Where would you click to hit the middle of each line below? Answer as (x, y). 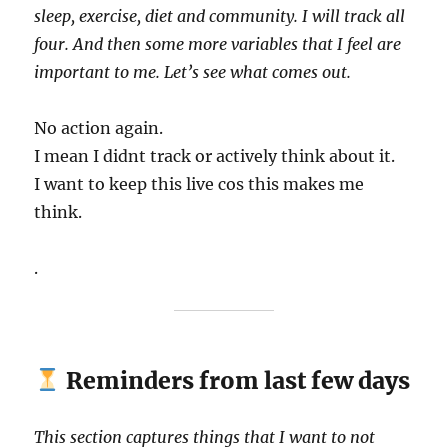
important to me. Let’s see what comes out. (193, 71)
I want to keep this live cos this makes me (199, 183)
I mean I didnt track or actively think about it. (215, 155)
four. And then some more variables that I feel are (218, 43)
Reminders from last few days (235, 380)
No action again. (99, 127)
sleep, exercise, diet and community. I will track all (220, 15)
